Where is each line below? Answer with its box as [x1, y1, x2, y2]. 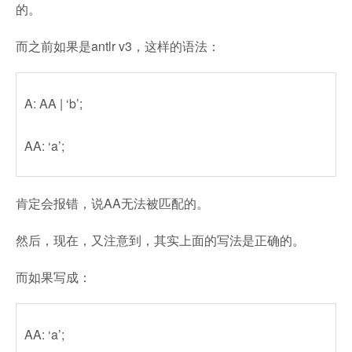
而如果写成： [16, 268, 91, 287]
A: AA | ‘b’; [24, 94, 82, 113]
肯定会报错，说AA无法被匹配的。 [16, 194, 209, 213]
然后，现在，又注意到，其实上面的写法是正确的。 [16, 231, 305, 250]
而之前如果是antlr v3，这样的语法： [16, 37, 220, 56]
